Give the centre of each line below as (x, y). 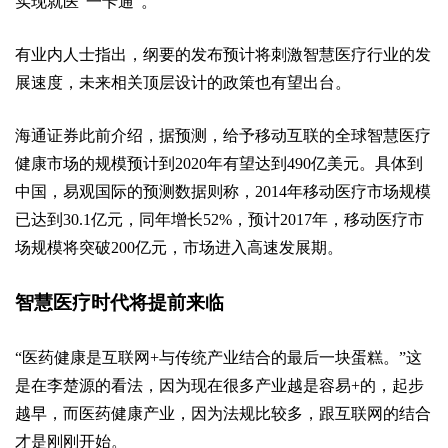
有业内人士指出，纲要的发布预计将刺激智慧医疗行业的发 (223, 54)
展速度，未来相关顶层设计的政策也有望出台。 (183, 82)
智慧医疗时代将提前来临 (119, 302)
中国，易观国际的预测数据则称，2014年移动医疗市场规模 (223, 191)
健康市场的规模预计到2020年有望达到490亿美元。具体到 (219, 163)
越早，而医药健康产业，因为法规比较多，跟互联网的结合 (223, 413)
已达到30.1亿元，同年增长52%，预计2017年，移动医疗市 (219, 219)
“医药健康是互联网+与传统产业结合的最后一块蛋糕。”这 (218, 357)
